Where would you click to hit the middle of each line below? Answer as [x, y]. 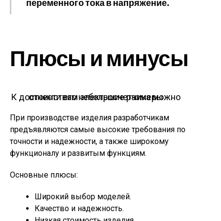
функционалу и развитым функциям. [78, 153]
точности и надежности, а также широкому [89, 141]
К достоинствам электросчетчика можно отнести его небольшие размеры [96, 97]
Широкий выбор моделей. [83, 197]
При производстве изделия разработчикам [90, 118]
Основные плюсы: [44, 175]
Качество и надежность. [79, 208]
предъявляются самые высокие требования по [98, 129]
